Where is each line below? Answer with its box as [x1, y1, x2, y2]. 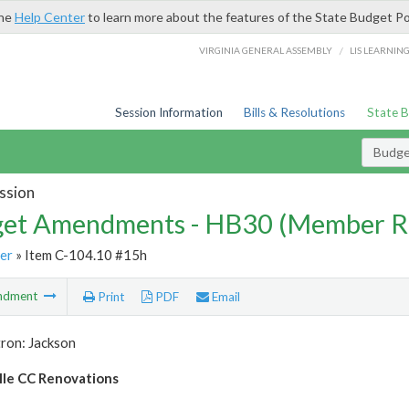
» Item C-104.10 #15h [12, 246, 147, 263]
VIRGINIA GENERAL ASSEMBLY [199, 44, 333, 56]
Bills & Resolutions [244, 105, 346, 120]
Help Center [15, 9, 85, 25]
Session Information [114, 105, 223, 120]
